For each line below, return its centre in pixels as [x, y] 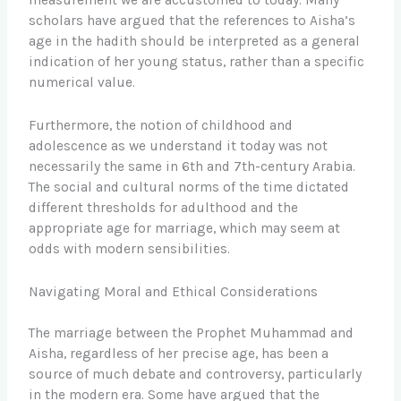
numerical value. [82, 83]
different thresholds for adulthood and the [164, 208]
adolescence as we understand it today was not [179, 146]
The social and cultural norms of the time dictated [189, 188]
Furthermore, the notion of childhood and [161, 126]
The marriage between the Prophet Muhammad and [192, 333]
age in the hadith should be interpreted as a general [195, 42]
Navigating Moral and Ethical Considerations [174, 291]
